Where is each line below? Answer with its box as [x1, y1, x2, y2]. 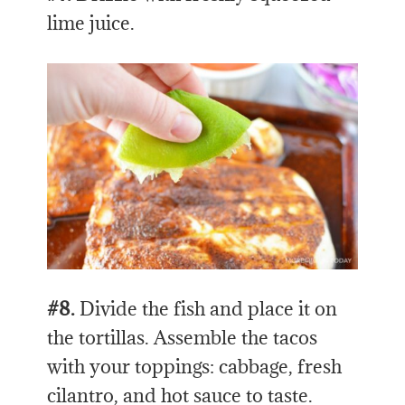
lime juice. [47, 10, 136, 35]
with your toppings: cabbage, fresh [47, 354, 343, 380]
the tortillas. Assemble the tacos [47, 325, 318, 351]
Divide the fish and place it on [75, 297, 338, 322]
